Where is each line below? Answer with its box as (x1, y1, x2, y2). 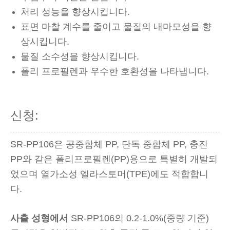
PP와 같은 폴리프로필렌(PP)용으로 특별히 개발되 (10, 154, 218, 164)
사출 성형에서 (10, 213, 71, 223)
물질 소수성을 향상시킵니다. (21, 51, 139, 62)
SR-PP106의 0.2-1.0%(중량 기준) (71, 213, 209, 223)
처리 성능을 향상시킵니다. (21, 7, 130, 17)
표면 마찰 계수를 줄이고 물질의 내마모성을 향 (21, 22, 212, 32)
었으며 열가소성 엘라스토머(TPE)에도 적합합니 (10, 169, 208, 179)
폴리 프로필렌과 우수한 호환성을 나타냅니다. (21, 66, 209, 76)
